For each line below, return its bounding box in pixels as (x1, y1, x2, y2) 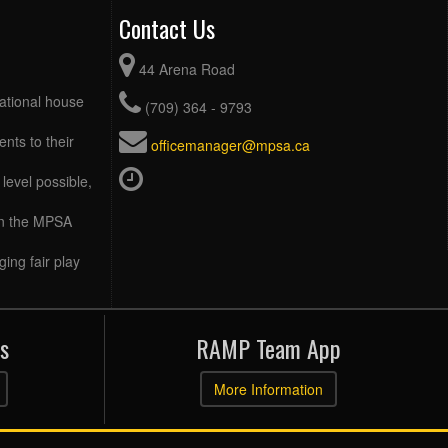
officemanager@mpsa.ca (151, 135, 310, 156)
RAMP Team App (196, 330, 342, 367)
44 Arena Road (139, 59, 235, 80)
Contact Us (119, 10, 215, 47)
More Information (214, 379, 324, 400)
